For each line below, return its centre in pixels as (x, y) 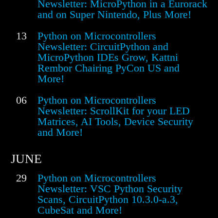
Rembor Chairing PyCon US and (109, 68)
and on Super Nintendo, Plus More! (114, 15)
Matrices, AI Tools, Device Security (115, 122)
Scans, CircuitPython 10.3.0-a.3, (108, 200)
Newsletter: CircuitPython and (103, 47)
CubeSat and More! (80, 210)
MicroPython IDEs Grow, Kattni (108, 57)
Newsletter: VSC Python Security (110, 189)
